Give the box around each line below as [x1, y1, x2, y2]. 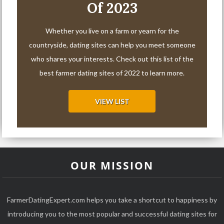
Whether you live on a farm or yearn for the [45, 26, 179, 35]
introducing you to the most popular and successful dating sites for [7, 209, 217, 218]
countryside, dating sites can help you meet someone [28, 40, 195, 49]
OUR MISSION [70, 158, 153, 173]
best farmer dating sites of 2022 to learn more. [39, 68, 184, 77]
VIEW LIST [94, 97, 129, 106]
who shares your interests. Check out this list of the [30, 54, 193, 63]
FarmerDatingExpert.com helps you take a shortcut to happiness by [7, 195, 217, 204]
